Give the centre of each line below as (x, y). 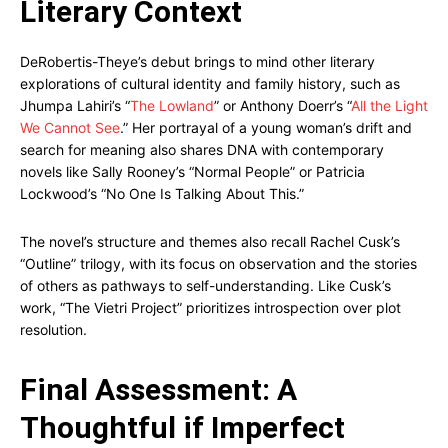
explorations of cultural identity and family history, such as (210, 83)
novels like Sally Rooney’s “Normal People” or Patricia (192, 171)
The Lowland (172, 105)
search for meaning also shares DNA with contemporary (202, 149)
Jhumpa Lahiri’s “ (75, 105)
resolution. (53, 329)
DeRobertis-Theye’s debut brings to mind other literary (197, 61)
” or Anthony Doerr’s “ (282, 105)
